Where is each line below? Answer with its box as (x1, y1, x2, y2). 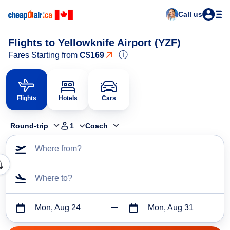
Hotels (58, 94, 78, 102)
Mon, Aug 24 (35, 203, 81, 213)
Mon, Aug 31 (147, 203, 194, 213)
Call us (178, 10, 202, 18)
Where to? (35, 174, 72, 183)
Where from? (35, 144, 82, 154)
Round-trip (10, 122, 48, 130)
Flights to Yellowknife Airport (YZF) (8, 37, 181, 48)
